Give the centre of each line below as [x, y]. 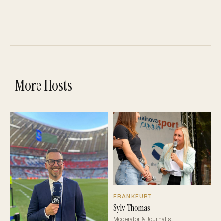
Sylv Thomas [132, 207]
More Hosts [43, 85]
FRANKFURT [133, 196]
